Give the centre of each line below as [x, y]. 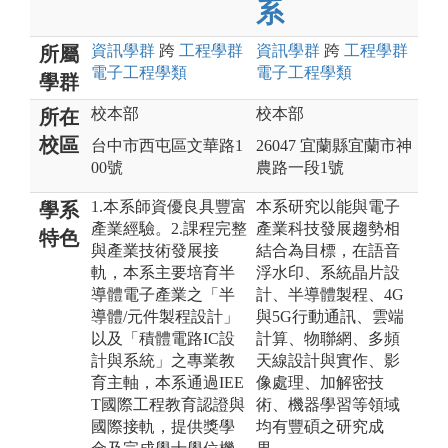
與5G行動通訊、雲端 [330, 316]
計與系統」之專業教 [163, 360]
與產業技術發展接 [155, 250]
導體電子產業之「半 [163, 294]
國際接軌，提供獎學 [163, 426]
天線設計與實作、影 [328, 360]
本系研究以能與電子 [328, 206]
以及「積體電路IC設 [163, 338]
